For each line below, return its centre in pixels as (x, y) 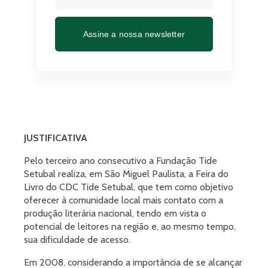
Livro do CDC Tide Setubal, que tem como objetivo (129, 187)
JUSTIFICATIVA (56, 138)
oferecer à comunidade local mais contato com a (124, 200)
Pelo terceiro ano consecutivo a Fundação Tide (121, 161)
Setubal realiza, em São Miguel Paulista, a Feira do (126, 174)
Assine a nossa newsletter (134, 34)
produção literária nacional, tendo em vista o (115, 213)
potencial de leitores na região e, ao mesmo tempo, (130, 226)
